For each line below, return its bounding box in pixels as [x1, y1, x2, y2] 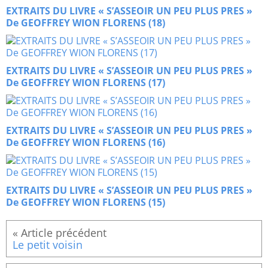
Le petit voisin [13, 237, 83, 252]
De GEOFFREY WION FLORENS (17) [6, 76, 165, 90]
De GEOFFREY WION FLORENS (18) [6, 16, 165, 30]
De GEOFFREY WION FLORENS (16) [6, 136, 165, 150]
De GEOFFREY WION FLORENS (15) [6, 196, 165, 209]
